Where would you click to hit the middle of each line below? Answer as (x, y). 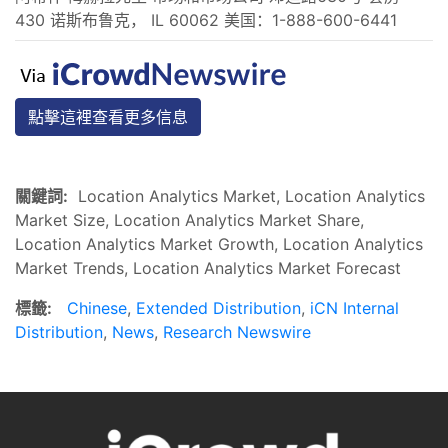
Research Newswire (237, 331)
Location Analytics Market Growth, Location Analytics (219, 243)
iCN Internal (354, 307)
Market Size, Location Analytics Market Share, (189, 219)
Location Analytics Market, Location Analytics (246, 195)
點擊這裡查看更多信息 (108, 116)
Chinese (97, 307)
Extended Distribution (218, 307)
